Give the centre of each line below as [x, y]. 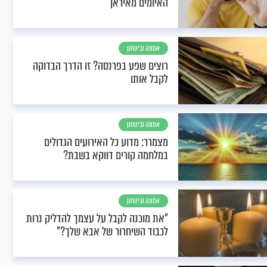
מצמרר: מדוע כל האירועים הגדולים [106, 142]
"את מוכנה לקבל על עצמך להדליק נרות [97, 218]
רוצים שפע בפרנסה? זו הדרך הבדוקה [100, 66]
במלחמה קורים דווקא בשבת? [116, 155]
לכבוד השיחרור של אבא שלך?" [112, 232]
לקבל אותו [149, 79]
